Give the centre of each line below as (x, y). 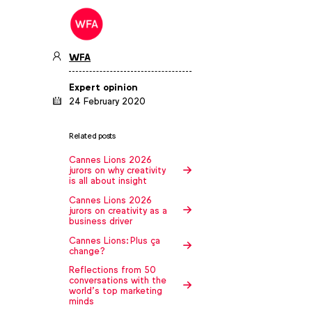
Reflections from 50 (113, 270)
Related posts (92, 136)
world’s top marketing (116, 291)
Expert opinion (104, 88)
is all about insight (108, 181)
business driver (101, 221)
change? (87, 251)
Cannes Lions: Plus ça (115, 240)
